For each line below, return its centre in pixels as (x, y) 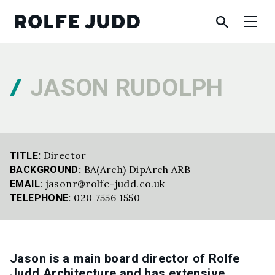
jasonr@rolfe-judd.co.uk (105, 184)
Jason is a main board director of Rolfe (125, 258)
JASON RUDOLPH (126, 88)
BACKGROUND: (46, 170)
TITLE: (25, 156)
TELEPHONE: (41, 198)
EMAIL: (26, 184)
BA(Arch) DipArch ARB (137, 169)
